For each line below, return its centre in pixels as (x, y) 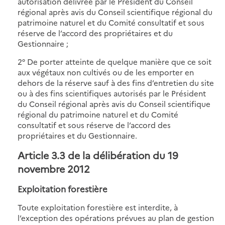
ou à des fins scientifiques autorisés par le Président (112, 93)
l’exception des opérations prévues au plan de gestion (116, 217)
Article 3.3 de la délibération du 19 (98, 155)
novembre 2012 (54, 168)
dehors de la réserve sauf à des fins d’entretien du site (116, 82)
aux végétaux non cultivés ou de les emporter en (106, 72)
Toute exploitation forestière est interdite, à (98, 207)
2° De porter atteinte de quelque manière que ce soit (115, 61)
